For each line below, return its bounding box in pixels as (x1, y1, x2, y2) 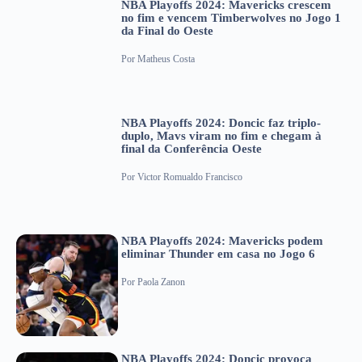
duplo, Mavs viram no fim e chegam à (121, 129, 322, 143)
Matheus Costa (137, 53, 195, 65)
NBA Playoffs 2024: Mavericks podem (121, 234, 323, 248)
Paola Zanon (137, 276, 185, 288)
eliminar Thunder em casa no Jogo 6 (121, 247, 315, 261)
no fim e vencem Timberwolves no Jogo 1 (121, 11, 341, 25)
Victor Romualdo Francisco (137, 170, 242, 183)
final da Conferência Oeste (121, 142, 262, 156)
